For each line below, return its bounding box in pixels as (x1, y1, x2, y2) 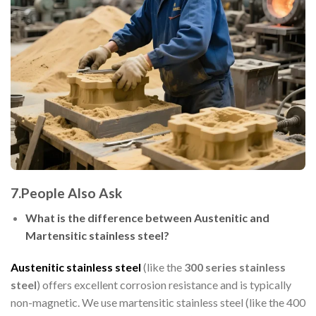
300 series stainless (184, 260, 286, 274)
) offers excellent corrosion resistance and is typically (37, 278, 291, 292)
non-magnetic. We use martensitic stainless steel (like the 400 (11, 296, 305, 310)
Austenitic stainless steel (11, 260, 141, 274)
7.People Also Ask (11, 184, 122, 201)
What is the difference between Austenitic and (25, 210, 269, 224)
